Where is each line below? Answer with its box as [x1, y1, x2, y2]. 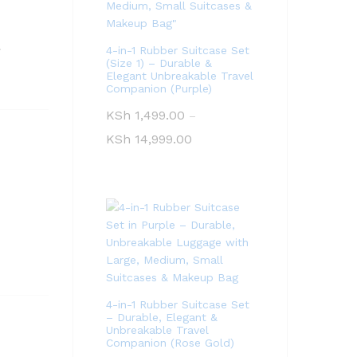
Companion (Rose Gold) [106, 336, 234, 349]
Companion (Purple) [106, 82, 212, 95]
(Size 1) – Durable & [106, 57, 212, 69]
